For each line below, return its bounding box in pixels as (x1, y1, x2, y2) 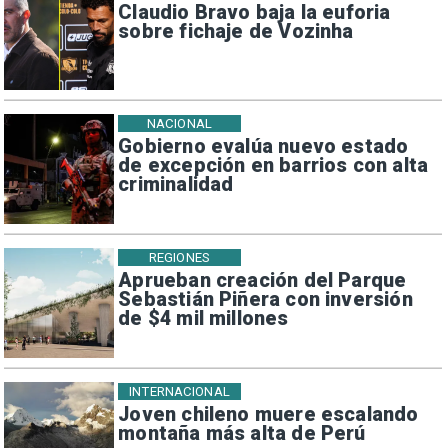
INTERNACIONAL (129, 383, 230, 399)
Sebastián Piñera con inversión (118, 287, 413, 311)
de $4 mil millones (118, 306, 289, 330)
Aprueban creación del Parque (118, 268, 407, 292)
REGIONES (148, 249, 210, 265)
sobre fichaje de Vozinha (118, 19, 354, 43)
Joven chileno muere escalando (118, 402, 419, 426)
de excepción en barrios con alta (118, 153, 429, 177)
